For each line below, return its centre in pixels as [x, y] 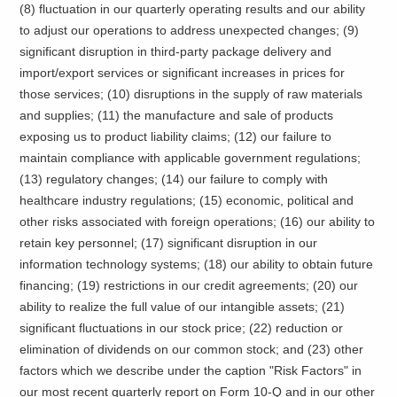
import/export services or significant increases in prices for [183, 73]
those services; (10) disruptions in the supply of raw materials [191, 94]
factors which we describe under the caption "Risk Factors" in [191, 371]
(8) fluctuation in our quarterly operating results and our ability [193, 9]
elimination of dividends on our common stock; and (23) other [192, 350]
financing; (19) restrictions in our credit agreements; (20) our [189, 286]
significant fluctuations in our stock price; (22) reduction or [182, 328]
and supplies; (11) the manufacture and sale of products [177, 116]
